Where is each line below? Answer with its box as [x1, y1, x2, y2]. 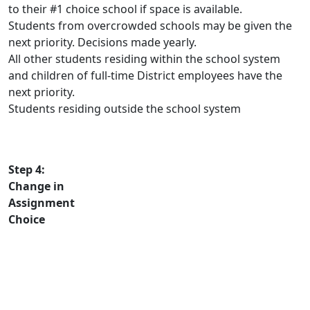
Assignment [8, 195, 75, 210]
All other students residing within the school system [8, 51, 280, 66]
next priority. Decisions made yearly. [8, 35, 197, 50]
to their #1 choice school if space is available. [8, 1, 242, 17]
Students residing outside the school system [8, 101, 241, 116]
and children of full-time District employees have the [8, 68, 282, 83]
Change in [8, 179, 64, 194]
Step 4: [8, 162, 45, 177]
